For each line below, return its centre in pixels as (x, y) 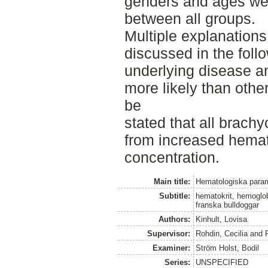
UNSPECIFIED (222, 262)
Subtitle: (174, 196)
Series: (177, 262)
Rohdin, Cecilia (222, 233)
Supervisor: (168, 233)
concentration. (172, 157)
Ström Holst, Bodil (228, 248)
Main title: (172, 181)
